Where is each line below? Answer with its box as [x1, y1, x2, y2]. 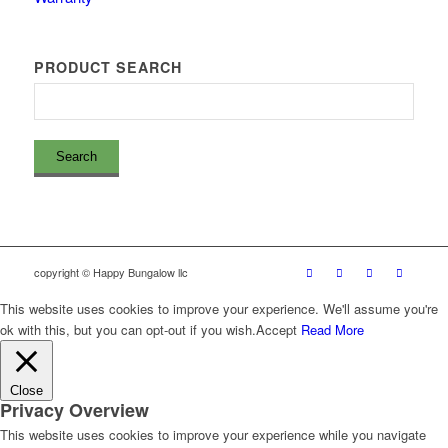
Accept [256, 320, 297, 339]
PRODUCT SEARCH [33, 57, 182, 77]
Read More [301, 320, 364, 339]
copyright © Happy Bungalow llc [33, 264, 188, 280]
